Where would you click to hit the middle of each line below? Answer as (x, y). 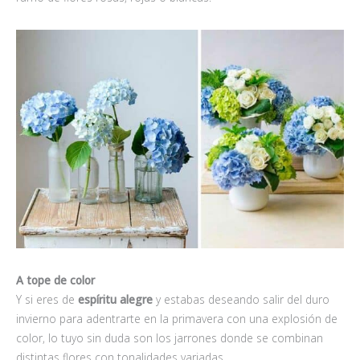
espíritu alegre (114, 300)
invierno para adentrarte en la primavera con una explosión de (177, 319)
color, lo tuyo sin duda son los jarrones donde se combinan (170, 338)
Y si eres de (45, 300)
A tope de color (55, 280)
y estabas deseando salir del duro (241, 300)
